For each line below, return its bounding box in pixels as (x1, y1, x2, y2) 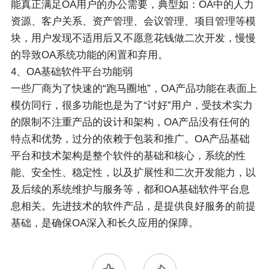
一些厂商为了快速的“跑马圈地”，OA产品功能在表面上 (10, 83, 257, 95)
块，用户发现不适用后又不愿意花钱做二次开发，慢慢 (10, 32, 256, 44)
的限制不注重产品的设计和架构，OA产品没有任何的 (10, 116, 250, 128)
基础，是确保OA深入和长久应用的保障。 (10, 217, 199, 229)
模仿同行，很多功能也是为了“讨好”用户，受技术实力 (10, 100, 253, 112)
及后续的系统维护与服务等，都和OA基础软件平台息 (10, 184, 250, 196)
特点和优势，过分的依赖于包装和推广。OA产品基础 (10, 133, 250, 145)
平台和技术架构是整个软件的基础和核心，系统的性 (10, 150, 246, 162)
